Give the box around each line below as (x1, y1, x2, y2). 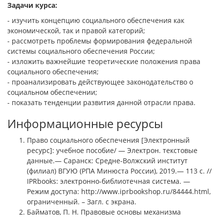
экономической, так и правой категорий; (7, 25, 145, 35)
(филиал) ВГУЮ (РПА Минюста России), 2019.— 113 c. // (27, 166, 212, 175)
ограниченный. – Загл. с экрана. (27, 197, 136, 206)
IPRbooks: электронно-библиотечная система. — (27, 176, 190, 186)
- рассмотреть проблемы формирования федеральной (7, 36, 192, 45)
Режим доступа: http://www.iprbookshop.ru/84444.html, (27, 186, 211, 196)
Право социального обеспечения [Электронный (27, 135, 190, 145)
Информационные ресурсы (7, 115, 163, 131)
